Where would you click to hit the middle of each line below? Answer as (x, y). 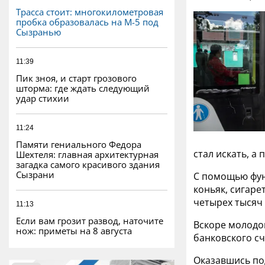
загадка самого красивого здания (88, 164)
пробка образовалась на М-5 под (87, 22)
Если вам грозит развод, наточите (90, 220)
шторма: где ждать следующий (83, 88)
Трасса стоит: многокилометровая (90, 12)
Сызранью (38, 32)
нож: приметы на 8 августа (74, 230)
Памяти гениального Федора (79, 144)
